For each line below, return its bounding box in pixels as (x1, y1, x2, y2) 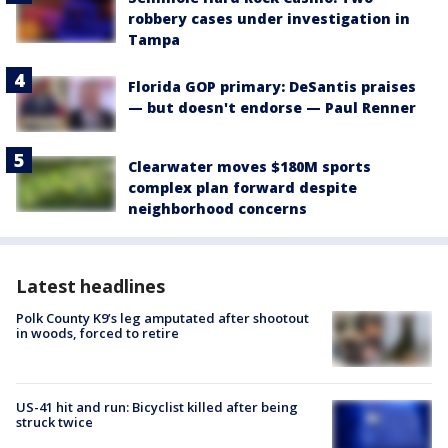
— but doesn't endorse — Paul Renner (128, 97, 416, 117)
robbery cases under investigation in (128, 8, 410, 28)
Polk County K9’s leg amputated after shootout (16, 309, 309, 328)
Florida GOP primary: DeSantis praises (128, 76, 416, 96)
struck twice (16, 413, 93, 432)
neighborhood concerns (128, 199, 307, 219)
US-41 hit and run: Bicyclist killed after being (16, 398, 298, 417)
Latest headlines (16, 274, 165, 299)
